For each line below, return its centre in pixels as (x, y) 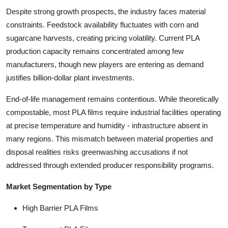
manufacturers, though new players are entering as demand (105, 64)
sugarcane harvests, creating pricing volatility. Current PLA (103, 38)
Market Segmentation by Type (59, 186)
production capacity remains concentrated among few (95, 51)
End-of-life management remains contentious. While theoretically (112, 99)
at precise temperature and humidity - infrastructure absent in (107, 125)
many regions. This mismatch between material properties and (109, 138)
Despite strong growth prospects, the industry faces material (106, 11)
